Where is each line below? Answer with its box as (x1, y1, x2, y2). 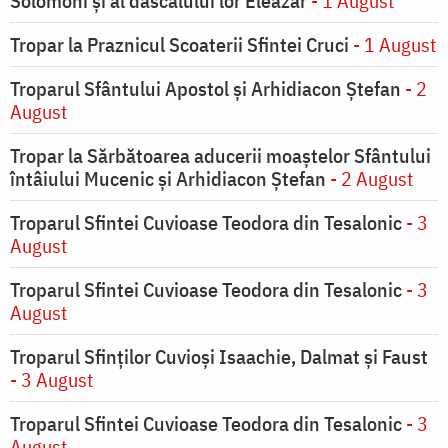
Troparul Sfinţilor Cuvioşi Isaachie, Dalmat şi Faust (10, 343, 428, 371)
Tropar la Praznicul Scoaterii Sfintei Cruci (10, 31, 349, 59)
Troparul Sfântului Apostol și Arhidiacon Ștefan (10, 75, 401, 103)
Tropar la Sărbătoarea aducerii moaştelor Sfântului (10, 142, 431, 170)
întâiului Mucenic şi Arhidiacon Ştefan (10, 165, 330, 193)
